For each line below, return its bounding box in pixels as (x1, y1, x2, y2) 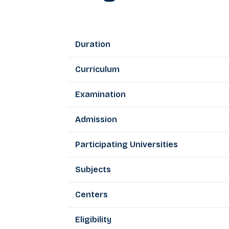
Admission (75, 114, 117, 124)
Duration (75, 39, 110, 49)
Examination (75, 89, 126, 99)
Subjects (75, 164, 111, 174)
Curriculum (75, 64, 120, 74)
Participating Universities (75, 139, 178, 149)
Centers (75, 189, 108, 199)
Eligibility (75, 214, 111, 224)
